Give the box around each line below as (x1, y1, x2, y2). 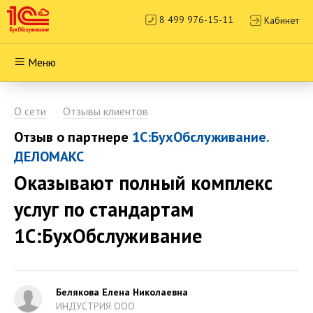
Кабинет (264, 14, 299, 27)
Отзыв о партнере (14, 128, 132, 146)
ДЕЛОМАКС (14, 147, 84, 166)
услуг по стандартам (14, 196, 194, 222)
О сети (14, 104, 46, 118)
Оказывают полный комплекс (14, 170, 272, 196)
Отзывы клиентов (63, 104, 148, 118)
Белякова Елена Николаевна (56, 286, 188, 298)
